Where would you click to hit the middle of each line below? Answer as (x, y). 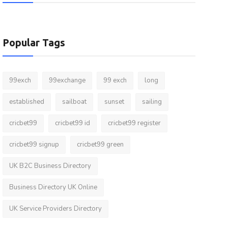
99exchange (67, 80)
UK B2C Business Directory (50, 166)
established (26, 102)
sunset (114, 102)
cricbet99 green (100, 145)
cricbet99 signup (34, 145)
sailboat (74, 102)
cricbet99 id (72, 123)
